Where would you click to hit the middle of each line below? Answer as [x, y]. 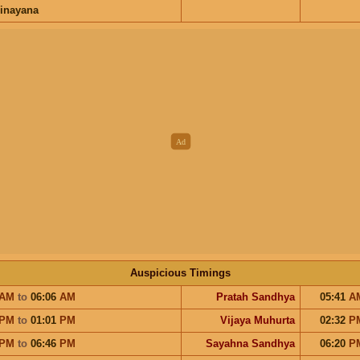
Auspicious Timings [180, 272]
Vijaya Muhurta [257, 320]
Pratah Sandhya [255, 297]
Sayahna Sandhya [250, 343]
